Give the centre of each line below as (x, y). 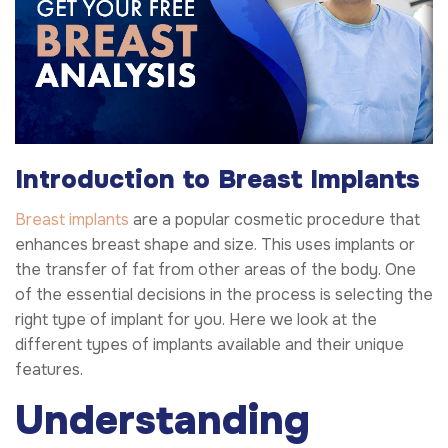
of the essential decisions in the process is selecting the (224, 294)
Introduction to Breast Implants (217, 179)
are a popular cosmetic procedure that (274, 219)
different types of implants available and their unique (209, 344)
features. (49, 369)
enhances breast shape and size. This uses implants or (215, 244)
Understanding (162, 420)
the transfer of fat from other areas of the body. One (215, 269)
